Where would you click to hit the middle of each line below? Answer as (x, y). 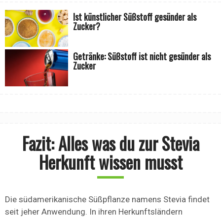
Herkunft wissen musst (110, 162)
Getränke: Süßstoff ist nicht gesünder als (142, 56)
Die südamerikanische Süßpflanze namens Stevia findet (107, 200)
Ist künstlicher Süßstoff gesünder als (135, 17)
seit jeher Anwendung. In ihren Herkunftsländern (94, 212)
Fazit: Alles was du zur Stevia (110, 143)
